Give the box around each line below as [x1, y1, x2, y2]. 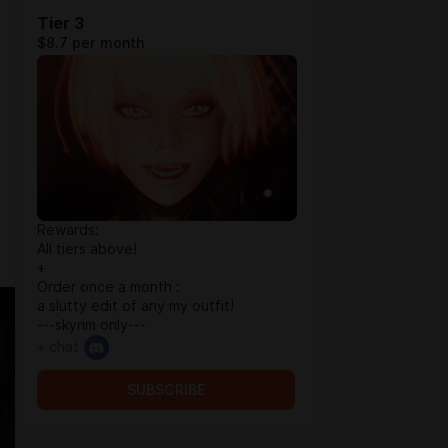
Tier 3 [37, 14, 84, 33]
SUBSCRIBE [127, 382, 205, 398]
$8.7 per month [37, 35, 144, 51]
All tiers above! [37, 241, 137, 257]
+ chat [37, 339, 79, 355]
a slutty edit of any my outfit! [37, 298, 234, 314]
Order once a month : [37, 279, 180, 295]
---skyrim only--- [37, 317, 146, 333]
